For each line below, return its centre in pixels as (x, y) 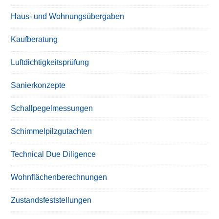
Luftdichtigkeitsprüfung (50, 62)
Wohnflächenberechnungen (59, 177)
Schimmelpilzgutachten (52, 131)
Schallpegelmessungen (52, 108)
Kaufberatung (34, 39)
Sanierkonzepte (38, 85)
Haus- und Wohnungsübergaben (68, 16)
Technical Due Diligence (54, 154)
